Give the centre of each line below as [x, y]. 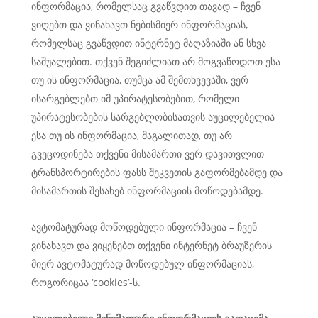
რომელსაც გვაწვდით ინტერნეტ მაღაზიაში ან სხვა [149, 43]
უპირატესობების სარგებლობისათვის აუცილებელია [153, 117]
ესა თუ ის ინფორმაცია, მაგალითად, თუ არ [132, 135]
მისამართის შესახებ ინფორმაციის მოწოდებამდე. [147, 191]
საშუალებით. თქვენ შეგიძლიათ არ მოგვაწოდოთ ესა [156, 61]
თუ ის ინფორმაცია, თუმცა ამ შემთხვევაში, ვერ [140, 80]
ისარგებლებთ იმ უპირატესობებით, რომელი [135, 98]
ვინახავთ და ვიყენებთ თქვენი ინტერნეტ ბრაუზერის [152, 245]
